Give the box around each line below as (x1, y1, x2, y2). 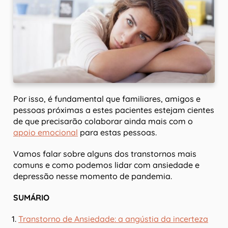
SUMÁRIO (13, 192, 49, 203)
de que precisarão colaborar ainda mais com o (13, 116, 193, 127)
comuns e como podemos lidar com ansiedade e (13, 160, 199, 170)
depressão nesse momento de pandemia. (13, 171, 172, 182)
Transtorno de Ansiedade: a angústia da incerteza (18, 214, 208, 224)
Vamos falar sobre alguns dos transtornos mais (13, 149, 196, 159)
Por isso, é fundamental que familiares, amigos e (13, 94, 201, 104)
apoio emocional (13, 127, 78, 138)
